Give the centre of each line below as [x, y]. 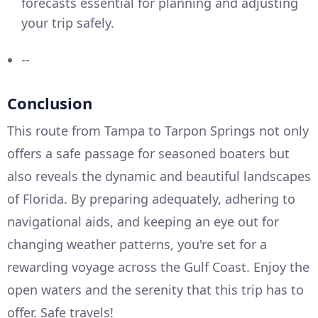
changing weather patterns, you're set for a [137, 245]
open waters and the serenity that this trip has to [155, 290]
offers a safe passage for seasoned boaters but [148, 154]
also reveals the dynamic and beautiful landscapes [159, 176]
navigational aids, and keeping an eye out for [143, 222]
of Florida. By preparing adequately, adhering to [151, 199]
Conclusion [50, 103]
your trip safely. [68, 23]
